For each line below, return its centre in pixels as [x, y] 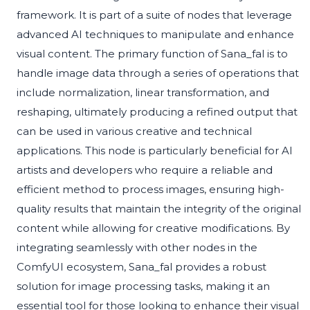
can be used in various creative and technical [134, 131]
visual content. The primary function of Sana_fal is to [152, 54]
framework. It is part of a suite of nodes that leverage [154, 15]
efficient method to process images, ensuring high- [151, 190]
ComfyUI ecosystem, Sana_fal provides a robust [142, 267]
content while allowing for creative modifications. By [153, 228]
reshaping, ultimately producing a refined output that [157, 112]
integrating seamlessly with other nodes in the [137, 248]
